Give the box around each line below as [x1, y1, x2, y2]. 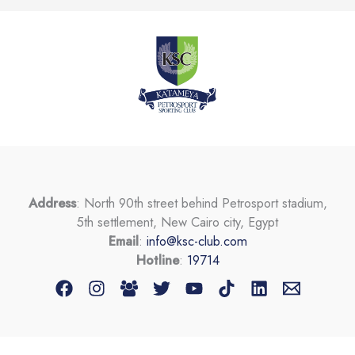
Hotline [136, 250, 179, 269]
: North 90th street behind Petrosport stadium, [75, 193, 327, 212]
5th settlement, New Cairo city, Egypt [77, 212, 278, 231]
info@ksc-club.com [146, 231, 247, 250]
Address [28, 193, 76, 212]
